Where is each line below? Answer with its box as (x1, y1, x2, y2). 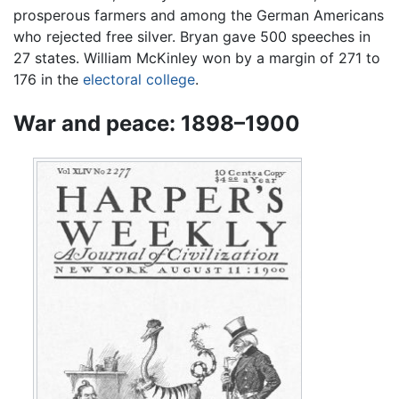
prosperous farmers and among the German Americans (13, 5, 384, 24)
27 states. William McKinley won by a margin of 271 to (13, 48, 380, 67)
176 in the (13, 69, 83, 88)
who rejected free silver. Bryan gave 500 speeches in (13, 27, 370, 45)
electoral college (83, 69, 195, 88)
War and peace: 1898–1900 (13, 110, 300, 136)
